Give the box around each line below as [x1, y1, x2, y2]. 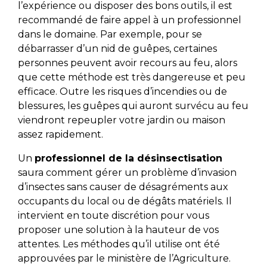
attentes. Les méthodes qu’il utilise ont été [17, 238, 220, 250]
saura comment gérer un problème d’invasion [17, 167, 237, 179]
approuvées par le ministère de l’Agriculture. [17, 253, 231, 265]
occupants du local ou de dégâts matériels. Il [17, 195, 232, 207]
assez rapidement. [17, 129, 103, 141]
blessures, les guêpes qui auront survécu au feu [17, 100, 249, 112]
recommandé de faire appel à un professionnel [17, 14, 241, 26]
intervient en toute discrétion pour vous [17, 210, 209, 222]
